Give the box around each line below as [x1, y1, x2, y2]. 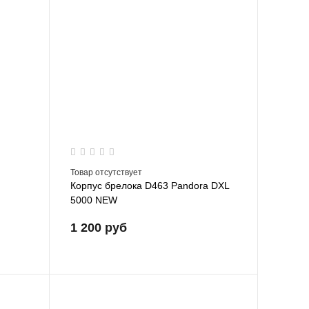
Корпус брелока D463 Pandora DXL [70, 179, 229, 191]
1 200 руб [70, 220, 127, 235]
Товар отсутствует [70, 167, 142, 177]
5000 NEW [70, 194, 117, 206]
